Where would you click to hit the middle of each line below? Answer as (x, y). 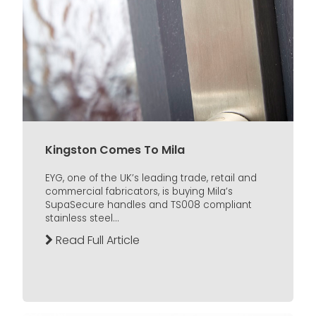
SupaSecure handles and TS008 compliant (148, 205)
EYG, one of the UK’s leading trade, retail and (151, 178)
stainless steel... (82, 219)
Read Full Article (96, 241)
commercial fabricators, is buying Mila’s (139, 192)
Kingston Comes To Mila (115, 150)
